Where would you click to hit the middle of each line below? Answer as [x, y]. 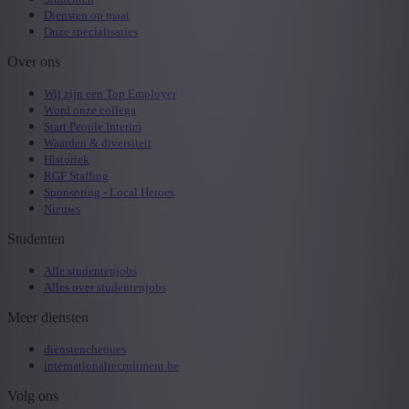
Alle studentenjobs [90, 270]
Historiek [67, 159]
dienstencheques [85, 349]
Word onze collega [90, 110]
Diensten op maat [87, 15]
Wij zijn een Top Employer [110, 93]
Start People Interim [93, 126]
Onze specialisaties [91, 31]
